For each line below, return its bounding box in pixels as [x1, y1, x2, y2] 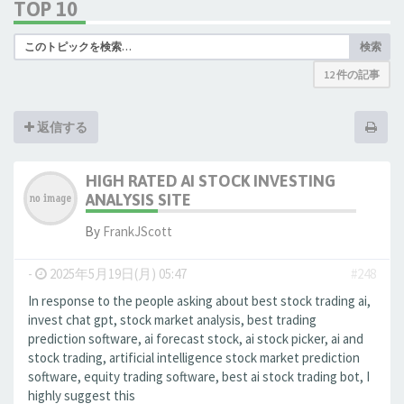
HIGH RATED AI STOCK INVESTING [86, 171, 335, 190]
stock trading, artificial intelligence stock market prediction [28, 349, 360, 366]
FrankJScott [103, 223, 172, 240]
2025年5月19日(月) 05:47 [47, 265, 187, 282]
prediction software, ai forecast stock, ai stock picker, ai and [28, 330, 363, 347]
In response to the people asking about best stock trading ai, [28, 292, 371, 309]
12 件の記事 [324, 68, 380, 81]
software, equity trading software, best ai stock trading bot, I [28, 368, 370, 385]
